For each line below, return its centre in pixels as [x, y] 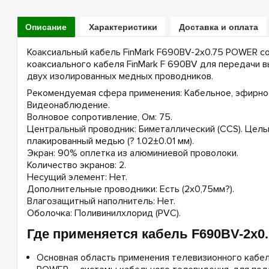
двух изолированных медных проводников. [120, 77]
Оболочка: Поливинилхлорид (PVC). [104, 213]
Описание [46, 27]
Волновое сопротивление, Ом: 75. [99, 117]
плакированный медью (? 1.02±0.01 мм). [110, 141]
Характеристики [123, 27]
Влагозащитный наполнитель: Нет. [101, 201]
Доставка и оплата [219, 27]
